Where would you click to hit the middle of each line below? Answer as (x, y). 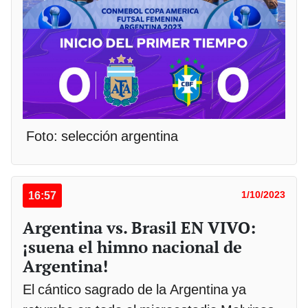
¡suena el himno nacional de (132, 247)
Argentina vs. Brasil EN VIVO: (139, 228)
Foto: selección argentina (100, 136)
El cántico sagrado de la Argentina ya (134, 290)
